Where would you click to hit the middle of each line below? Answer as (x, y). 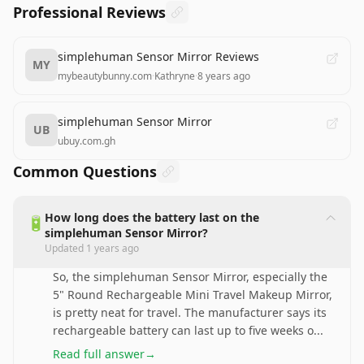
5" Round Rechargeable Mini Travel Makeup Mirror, (193, 295)
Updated (65, 248)
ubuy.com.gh (87, 141)
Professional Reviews (89, 12)
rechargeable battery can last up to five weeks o (183, 330)
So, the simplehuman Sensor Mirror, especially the (190, 277)
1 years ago (113, 248)
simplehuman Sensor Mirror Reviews (158, 56)
